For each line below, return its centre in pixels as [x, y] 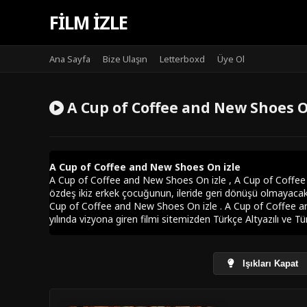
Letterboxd [182, 59]
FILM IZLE [88, 23]
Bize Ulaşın [125, 59]
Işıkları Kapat [269, 263]
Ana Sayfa [70, 59]
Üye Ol [231, 59]
